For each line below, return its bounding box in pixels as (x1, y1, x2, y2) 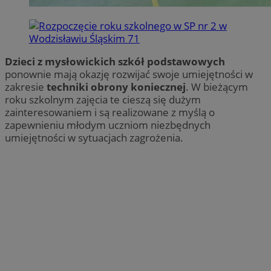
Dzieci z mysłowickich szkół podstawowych (5, 54, 225, 69)
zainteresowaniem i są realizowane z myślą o (5, 105, 215, 120)
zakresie (5, 80, 47, 94)
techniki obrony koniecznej (47, 80, 186, 94)
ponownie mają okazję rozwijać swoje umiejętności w (5, 67, 253, 82)
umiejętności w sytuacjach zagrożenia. (5, 131, 183, 145)
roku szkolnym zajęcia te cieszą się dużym (5, 93, 201, 107)
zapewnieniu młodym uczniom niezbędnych (5, 118, 211, 132)
